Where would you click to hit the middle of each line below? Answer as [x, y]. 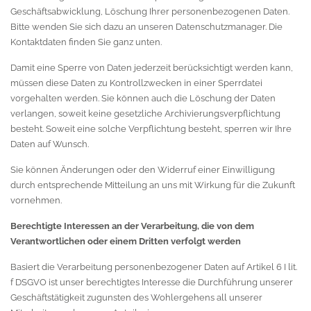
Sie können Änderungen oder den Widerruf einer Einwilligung [143, 170]
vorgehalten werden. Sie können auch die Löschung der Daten [143, 98]
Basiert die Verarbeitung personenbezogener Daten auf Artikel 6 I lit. [154, 267]
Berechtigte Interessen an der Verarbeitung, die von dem [132, 226]
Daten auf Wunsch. [50, 144]
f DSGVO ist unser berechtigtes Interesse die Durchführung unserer [152, 282]
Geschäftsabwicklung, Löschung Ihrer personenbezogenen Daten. [150, 11]
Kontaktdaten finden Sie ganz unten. [86, 42]
